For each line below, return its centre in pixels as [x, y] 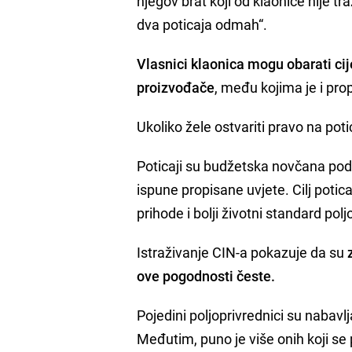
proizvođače [176, 88]
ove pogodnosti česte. [206, 276]
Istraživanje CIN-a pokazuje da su [242, 253]
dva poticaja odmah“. [202, 25]
